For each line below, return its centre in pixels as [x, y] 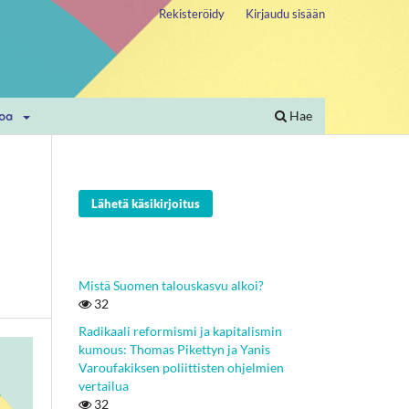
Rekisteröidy [192, 13]
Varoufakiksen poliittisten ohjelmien [181, 367]
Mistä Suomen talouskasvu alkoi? [171, 285]
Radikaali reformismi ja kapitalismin [180, 330]
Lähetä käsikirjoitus [146, 203]
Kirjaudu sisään [285, 13]
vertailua [104, 385]
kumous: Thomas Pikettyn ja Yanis [174, 349]
